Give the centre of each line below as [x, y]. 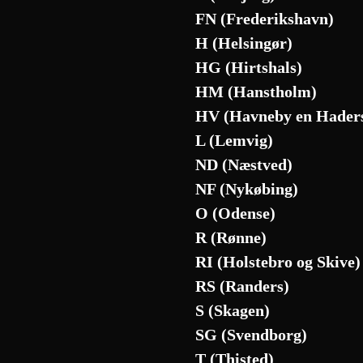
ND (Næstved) [244, 164]
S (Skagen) [233, 310]
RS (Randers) [243, 286]
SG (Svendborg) [252, 335]
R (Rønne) [231, 237]
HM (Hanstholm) [256, 92]
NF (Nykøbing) [247, 189]
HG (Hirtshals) [249, 67]
